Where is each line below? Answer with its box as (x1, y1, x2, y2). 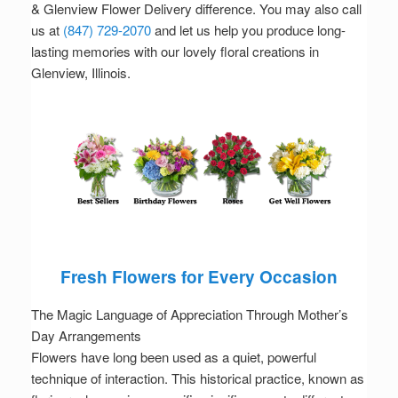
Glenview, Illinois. (31, 63, 131, 83)
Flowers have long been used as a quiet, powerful (31, 347, 316, 367)
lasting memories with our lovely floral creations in (31, 42, 319, 61)
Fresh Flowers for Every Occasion (60, 265, 338, 290)
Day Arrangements (31, 326, 141, 346)
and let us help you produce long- (151, 20, 346, 40)
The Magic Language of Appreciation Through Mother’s (31, 305, 348, 324)
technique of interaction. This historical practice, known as (31, 369, 364, 388)
